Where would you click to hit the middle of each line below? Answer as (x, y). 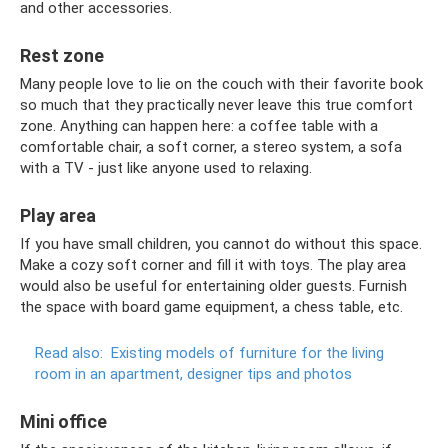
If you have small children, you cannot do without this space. (221, 243)
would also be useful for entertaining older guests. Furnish (213, 285)
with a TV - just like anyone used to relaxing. (166, 167)
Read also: (69, 352)
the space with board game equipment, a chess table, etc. (211, 306)
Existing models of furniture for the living (247, 352)
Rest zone (62, 55)
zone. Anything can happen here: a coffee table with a (199, 125)
